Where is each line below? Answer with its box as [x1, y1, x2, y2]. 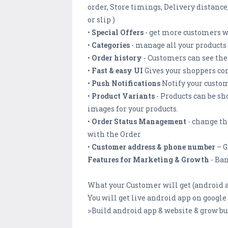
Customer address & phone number [92, 142, 215, 152]
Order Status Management [92, 117, 186, 127]
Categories [92, 40, 130, 50]
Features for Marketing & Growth [88, 155, 209, 165]
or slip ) [88, 15, 115, 25]
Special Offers [92, 27, 145, 38]
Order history [92, 53, 142, 63]
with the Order [88, 129, 141, 139]
